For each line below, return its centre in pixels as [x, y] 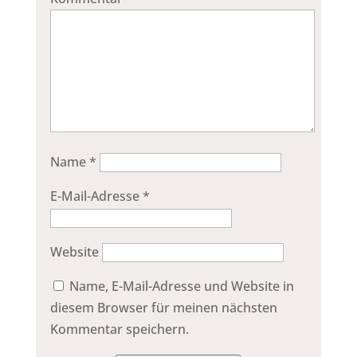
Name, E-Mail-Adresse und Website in [181, 286]
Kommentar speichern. [119, 329]
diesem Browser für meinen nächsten [163, 307]
